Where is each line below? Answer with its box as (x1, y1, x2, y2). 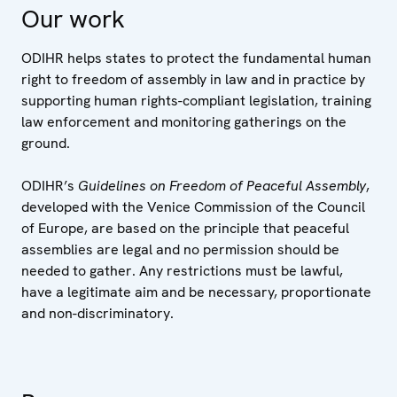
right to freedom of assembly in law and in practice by (21, 69, 365, 89)
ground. (21, 133, 70, 152)
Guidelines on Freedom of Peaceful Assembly (78, 175, 366, 195)
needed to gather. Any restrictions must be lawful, (21, 261, 343, 280)
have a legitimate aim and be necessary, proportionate (21, 282, 371, 301)
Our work (21, 2, 125, 35)
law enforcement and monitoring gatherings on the (21, 112, 346, 131)
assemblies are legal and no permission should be (21, 239, 339, 259)
